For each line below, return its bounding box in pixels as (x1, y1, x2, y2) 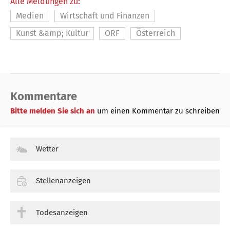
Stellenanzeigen (36, 176, 91, 185)
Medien (16, 10, 44, 21)
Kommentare (10, 89, 77, 103)
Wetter (36, 144, 59, 154)
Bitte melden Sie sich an (10, 106, 97, 116)
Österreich (136, 28, 175, 38)
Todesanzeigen (36, 207, 88, 217)
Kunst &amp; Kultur (16, 28, 88, 38)
